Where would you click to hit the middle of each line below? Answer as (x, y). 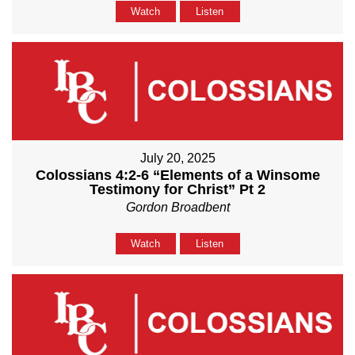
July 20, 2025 (177, 158)
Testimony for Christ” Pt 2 (177, 190)
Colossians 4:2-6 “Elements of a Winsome (177, 176)
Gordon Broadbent (177, 208)
